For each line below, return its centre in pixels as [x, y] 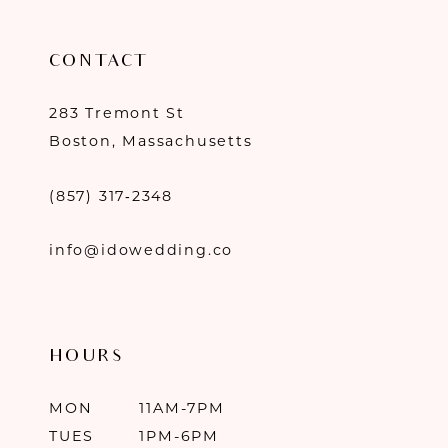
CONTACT [98, 63]
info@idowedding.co [141, 249]
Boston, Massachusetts [150, 141]
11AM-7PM [182, 408]
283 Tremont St [117, 113]
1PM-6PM [179, 436]
